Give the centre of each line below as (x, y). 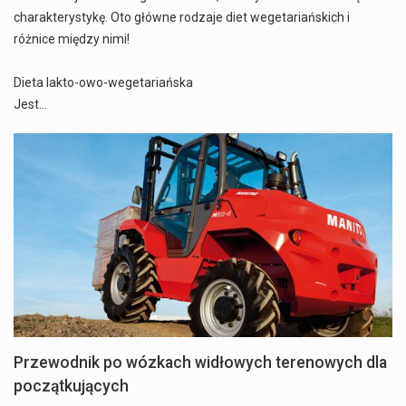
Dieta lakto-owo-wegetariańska (103, 82)
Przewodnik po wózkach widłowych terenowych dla (200, 363)
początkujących (71, 387)
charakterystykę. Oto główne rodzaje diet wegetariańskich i (182, 17)
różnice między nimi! (72, 39)
